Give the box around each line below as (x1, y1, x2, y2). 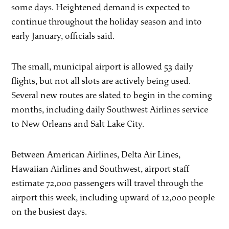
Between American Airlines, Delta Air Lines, (11, 149, 181, 161)
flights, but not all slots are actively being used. (11, 76, 191, 87)
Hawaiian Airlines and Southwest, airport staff (11, 164, 190, 175)
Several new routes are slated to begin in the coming (11, 90, 213, 101)
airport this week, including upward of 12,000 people (11, 192, 215, 203)
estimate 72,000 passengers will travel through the (11, 178, 203, 189)
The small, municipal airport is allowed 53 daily (11, 61, 194, 73)
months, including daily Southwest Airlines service (11, 104, 209, 116)
